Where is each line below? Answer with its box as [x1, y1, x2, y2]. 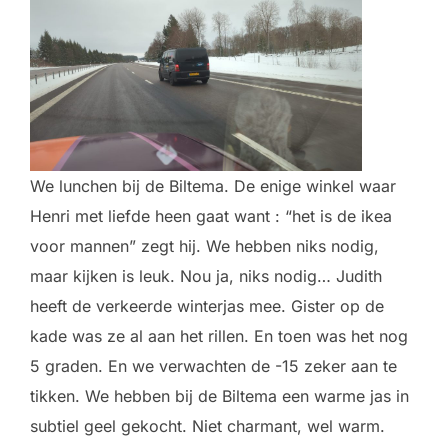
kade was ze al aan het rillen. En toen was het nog [30, 325, 408, 346]
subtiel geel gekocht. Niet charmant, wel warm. [30, 415, 385, 436]
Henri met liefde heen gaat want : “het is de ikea [30, 205, 392, 226]
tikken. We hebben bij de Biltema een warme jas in [30, 385, 409, 406]
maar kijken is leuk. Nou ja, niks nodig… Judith [30, 265, 382, 286]
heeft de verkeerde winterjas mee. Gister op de [30, 295, 384, 316]
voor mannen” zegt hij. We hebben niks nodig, [30, 235, 379, 256]
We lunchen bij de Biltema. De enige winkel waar [30, 175, 396, 196]
